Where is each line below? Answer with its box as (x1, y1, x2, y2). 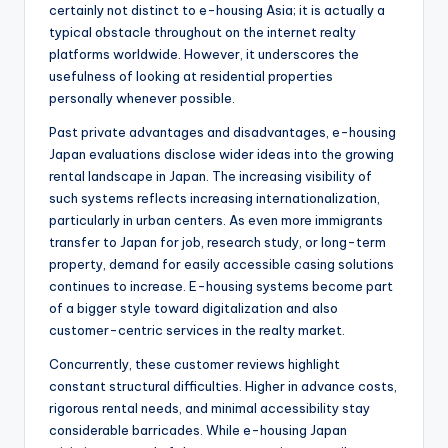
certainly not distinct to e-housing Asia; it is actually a (49, 2, 385, 19)
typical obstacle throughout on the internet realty (49, 24, 356, 41)
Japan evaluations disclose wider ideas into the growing (49, 146, 394, 163)
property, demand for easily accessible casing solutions (49, 256, 394, 273)
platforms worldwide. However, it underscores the (49, 46, 359, 63)
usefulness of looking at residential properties (49, 68, 333, 85)
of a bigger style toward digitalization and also (49, 300, 338, 317)
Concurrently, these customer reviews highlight (49, 356, 340, 373)
